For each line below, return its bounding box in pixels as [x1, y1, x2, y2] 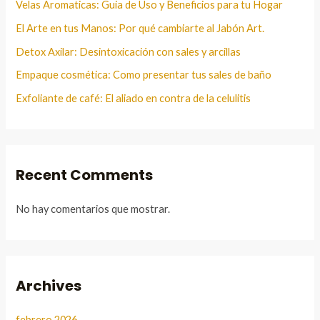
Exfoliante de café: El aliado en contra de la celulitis [16, 91, 251, 104]
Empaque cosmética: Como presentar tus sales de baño [16, 69, 272, 81]
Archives [16, 276, 82, 296]
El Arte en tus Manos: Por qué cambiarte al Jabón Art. [16, 21, 265, 34]
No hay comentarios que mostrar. [16, 203, 171, 216]
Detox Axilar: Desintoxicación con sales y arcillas [16, 45, 241, 58]
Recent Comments [16, 165, 154, 186]
